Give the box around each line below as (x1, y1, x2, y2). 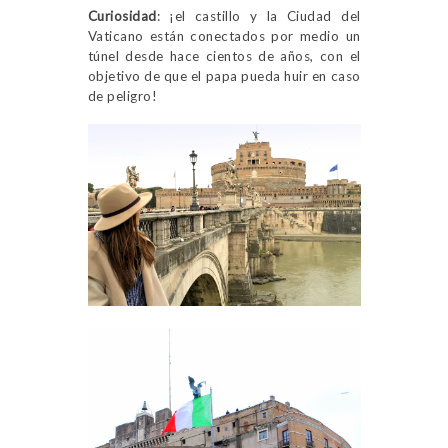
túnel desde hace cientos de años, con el (87, 48, 361, 65)
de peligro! (87, 88, 157, 105)
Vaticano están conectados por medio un (87, 28, 361, 45)
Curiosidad (87, 8, 157, 25)
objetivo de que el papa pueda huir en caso (87, 68, 361, 85)
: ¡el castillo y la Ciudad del (156, 8, 361, 25)
